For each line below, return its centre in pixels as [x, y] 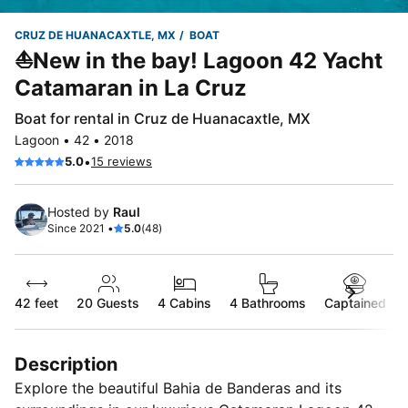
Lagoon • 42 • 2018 [74, 140]
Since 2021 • [81, 228]
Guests [116, 303]
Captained [355, 303]
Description [66, 364]
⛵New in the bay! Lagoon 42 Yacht [199, 61]
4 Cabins [184, 303]
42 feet [36, 303]
